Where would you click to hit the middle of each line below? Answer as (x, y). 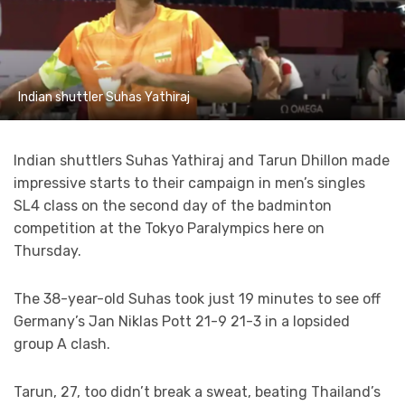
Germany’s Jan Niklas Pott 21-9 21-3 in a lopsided (182, 322)
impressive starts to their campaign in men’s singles (189, 184)
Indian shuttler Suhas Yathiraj (104, 98)
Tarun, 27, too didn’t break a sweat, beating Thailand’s (197, 392)
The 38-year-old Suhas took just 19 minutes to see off (197, 299)
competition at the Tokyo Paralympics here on (169, 229)
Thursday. (47, 251)
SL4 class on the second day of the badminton (173, 206)
